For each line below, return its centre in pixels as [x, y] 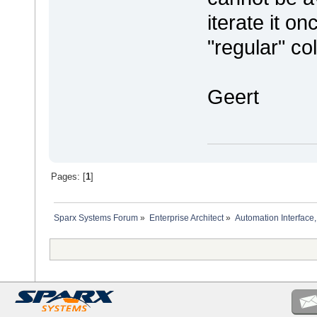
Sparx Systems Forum [96, 218]
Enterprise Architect [186, 218]
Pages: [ [68, 177]
